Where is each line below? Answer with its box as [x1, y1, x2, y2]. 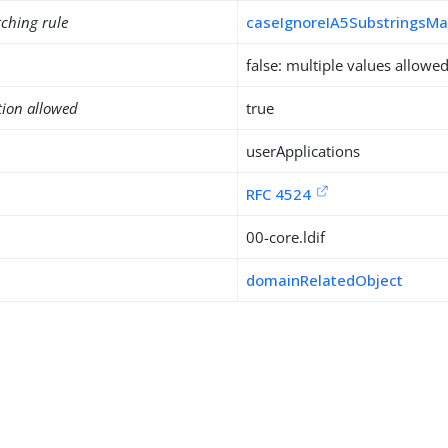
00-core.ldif [246, 227, 326, 247]
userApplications [246, 141, 361, 161]
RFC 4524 [246, 184, 312, 204]
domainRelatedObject [246, 270, 404, 290]
